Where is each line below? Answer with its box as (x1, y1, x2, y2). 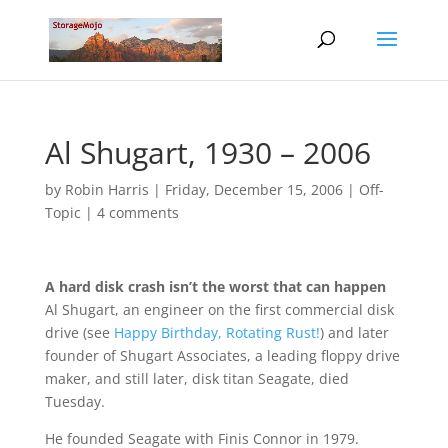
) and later (319, 323, 389, 342)
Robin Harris (64, 180, 149, 199)
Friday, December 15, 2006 (164, 180, 343, 199)
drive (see (44, 323, 114, 342)
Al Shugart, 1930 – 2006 (44, 132, 371, 173)
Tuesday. (44, 392, 105, 411)
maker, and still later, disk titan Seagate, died (44, 369, 349, 388)
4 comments (96, 203, 179, 222)
